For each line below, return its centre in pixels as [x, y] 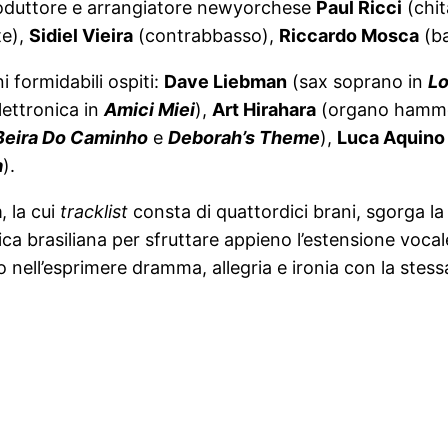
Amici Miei [149, 110]
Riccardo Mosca [349, 36]
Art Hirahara [264, 110]
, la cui [31, 212]
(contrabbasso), [206, 36]
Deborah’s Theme [244, 138]
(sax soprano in [357, 82]
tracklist [94, 212]
